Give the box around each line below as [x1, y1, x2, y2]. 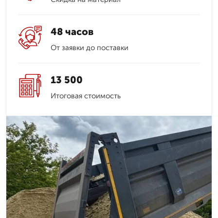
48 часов [51, 26, 93, 37]
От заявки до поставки [51, 43, 128, 52]
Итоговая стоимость [51, 91, 121, 100]
